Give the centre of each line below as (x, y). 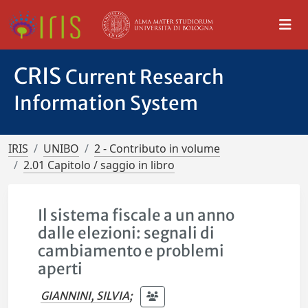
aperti (60, 269)
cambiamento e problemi (131, 251)
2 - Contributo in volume (157, 148)
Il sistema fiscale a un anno (136, 215)
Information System (106, 103)
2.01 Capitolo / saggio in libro (99, 165)
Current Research (145, 77)
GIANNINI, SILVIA (85, 295)
